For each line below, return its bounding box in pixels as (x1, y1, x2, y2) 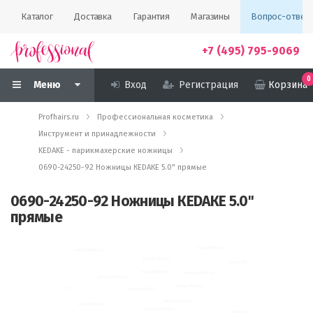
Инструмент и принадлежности (38, 129, 156, 138)
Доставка (74, 11, 112, 22)
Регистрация (179, 79, 238, 91)
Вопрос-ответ (251, 11, 310, 22)
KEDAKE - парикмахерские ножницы (38, 146, 173, 155)
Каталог (21, 11, 54, 22)
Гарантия (133, 11, 170, 22)
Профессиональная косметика (97, 112, 213, 122)
